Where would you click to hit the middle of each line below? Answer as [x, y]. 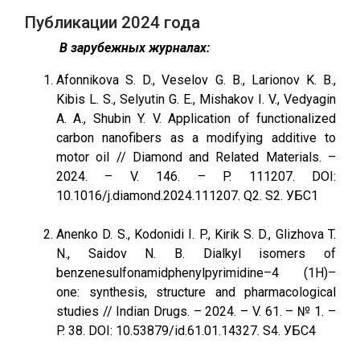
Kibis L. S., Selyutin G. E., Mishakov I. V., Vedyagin [196, 99]
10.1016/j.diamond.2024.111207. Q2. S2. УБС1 [187, 196]
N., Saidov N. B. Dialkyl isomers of [196, 254]
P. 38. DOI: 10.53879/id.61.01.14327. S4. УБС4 [186, 331]
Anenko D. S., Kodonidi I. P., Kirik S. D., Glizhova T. [196, 234]
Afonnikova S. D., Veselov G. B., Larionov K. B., [196, 80]
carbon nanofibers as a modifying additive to [196, 138]
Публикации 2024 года [112, 22]
